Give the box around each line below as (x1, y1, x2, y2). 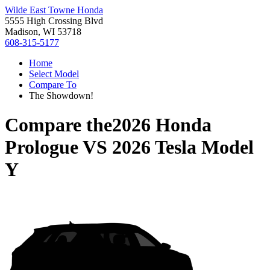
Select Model (29, 69, 79, 79)
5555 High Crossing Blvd (5, 16, 103, 26)
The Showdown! (29, 90, 93, 101)
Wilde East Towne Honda (5, 5, 103, 15)
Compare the (5, 114, 112, 136)
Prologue (5, 136, 78, 159)
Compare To (29, 80, 77, 90)
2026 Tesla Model (112, 136, 254, 159)
